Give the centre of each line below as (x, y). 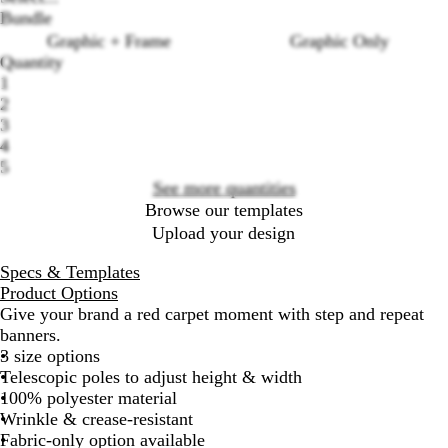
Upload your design (223, 232)
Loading (252, 91)
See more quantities (224, 187)
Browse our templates (223, 210)
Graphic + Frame (109, 40)
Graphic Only (339, 40)
